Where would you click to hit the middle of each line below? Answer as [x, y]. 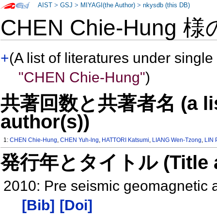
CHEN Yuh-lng [80, 140]
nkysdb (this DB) [167, 5]
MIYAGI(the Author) [108, 5]
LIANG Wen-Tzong [177, 140]
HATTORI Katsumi [126, 140]
